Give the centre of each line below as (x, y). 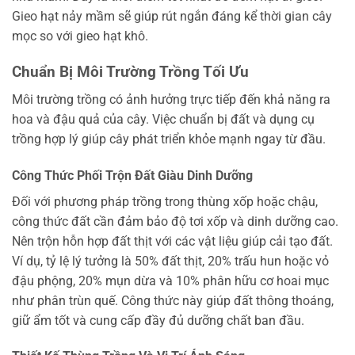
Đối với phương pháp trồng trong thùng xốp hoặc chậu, (165, 201)
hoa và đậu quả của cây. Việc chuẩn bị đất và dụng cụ (163, 119)
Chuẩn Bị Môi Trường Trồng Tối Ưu (130, 72)
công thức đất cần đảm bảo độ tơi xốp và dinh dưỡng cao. (175, 221)
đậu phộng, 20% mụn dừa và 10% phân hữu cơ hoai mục (170, 281)
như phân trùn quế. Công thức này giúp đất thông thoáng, (173, 300)
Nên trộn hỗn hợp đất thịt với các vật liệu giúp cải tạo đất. (172, 241)
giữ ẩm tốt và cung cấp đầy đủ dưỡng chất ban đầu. (158, 320)
